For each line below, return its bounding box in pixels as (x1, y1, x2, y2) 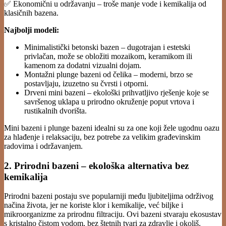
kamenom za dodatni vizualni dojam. (24, 61, 141, 70)
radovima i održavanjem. (4, 141, 83, 150)
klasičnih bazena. (4, 8, 59, 17)
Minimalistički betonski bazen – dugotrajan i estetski (24, 42, 190, 51)
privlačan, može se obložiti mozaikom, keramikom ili (24, 51, 192, 61)
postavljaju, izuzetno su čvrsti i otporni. (24, 79, 148, 88)
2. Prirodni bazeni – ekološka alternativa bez (4, 160, 189, 171)
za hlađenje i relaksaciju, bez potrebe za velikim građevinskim (4, 132, 200, 141)
